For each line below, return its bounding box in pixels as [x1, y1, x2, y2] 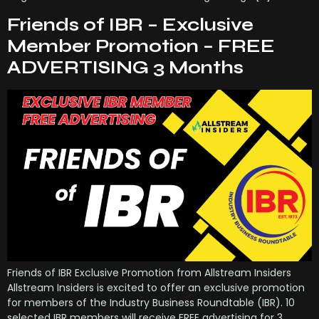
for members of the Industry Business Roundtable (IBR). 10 [7, 295, 295, 310]
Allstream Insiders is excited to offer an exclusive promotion [7, 280, 305, 295]
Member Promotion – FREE [7, 35, 275, 57]
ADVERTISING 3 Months [7, 56, 244, 78]
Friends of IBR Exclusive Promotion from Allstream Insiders [7, 265, 291, 280]
